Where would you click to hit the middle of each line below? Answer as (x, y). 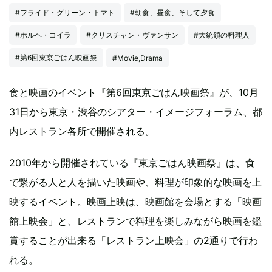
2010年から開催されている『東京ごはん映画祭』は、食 (132, 163)
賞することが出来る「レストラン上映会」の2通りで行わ (134, 240)
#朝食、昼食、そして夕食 (172, 12)
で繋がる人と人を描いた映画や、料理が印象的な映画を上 (135, 182)
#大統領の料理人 (222, 35)
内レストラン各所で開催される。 (82, 131)
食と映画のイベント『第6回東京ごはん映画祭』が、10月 (134, 92)
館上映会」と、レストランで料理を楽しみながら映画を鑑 (135, 221)
